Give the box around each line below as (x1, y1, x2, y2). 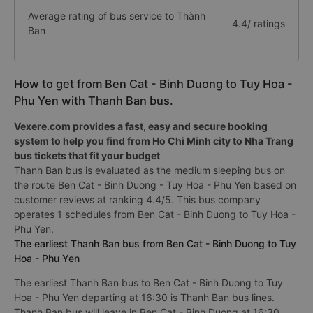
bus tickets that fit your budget (14, 150, 160, 161)
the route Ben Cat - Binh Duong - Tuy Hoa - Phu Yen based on (14, 179, 296, 191)
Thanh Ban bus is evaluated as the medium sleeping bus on (14, 164, 285, 176)
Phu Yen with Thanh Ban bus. (14, 94, 173, 108)
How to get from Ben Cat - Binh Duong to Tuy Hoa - (14, 77, 293, 91)
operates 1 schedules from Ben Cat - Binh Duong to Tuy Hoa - (14, 208, 296, 220)
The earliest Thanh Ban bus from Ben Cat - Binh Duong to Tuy (14, 238, 296, 249)
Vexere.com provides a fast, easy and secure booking (14, 120, 268, 132)
